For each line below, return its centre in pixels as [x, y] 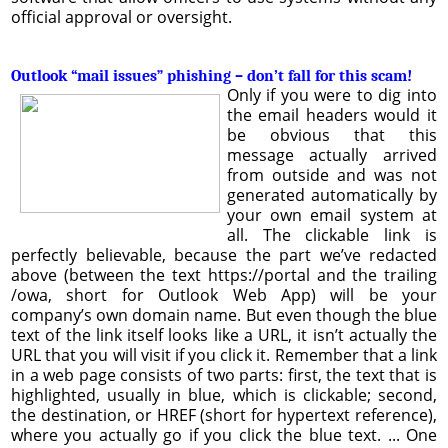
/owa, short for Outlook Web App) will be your [224, 294]
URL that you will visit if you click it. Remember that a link [224, 354]
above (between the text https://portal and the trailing [224, 274]
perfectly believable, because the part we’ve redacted [224, 254]
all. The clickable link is [331, 234]
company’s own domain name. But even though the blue [224, 314]
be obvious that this [331, 134]
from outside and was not [331, 174]
